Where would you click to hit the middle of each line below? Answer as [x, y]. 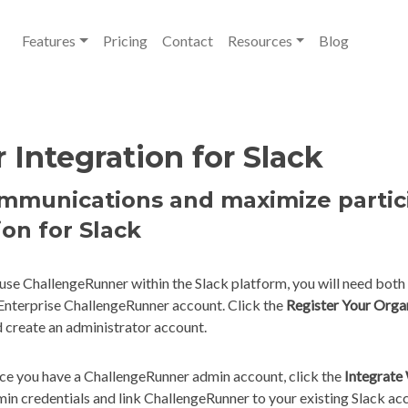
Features [49, 41]
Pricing [125, 41]
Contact [187, 41]
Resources [260, 41]
